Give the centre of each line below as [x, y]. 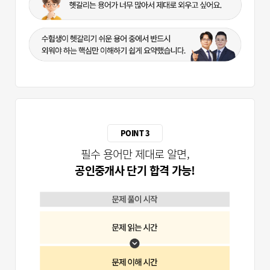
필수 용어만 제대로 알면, [135, 154]
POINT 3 [135, 133]
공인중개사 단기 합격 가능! [135, 170]
